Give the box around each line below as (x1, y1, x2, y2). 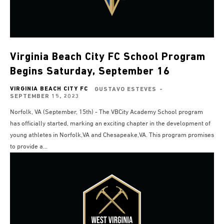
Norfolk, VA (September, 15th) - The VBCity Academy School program (10, 109, 203, 116)
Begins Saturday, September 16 (10, 66, 170, 77)
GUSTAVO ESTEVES (94, 86, 156, 93)
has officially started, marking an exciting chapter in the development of (10, 120, 210, 127)
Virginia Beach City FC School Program (10, 52, 205, 63)
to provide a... (10, 143, 47, 150)
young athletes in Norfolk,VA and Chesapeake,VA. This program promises (10, 132, 149, 139)
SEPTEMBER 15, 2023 (10, 93, 79, 100)
